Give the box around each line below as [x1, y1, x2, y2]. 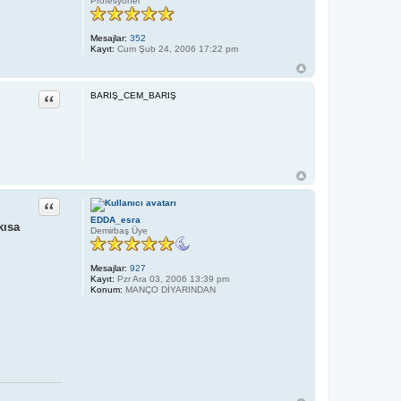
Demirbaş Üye [90, 225, 148, 235]
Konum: [90, 284, 123, 294]
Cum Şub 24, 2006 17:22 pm [114, 43, 238, 54]
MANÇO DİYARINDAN [122, 284, 216, 294]
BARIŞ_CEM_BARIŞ [90, 90, 176, 100]
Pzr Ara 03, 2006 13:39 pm [114, 273, 229, 284]
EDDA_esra [90, 214, 141, 225]
